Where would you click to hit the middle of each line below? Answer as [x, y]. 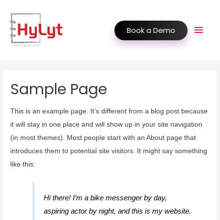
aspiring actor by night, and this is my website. [118, 211]
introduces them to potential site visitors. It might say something [109, 151]
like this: [23, 165]
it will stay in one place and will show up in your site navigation [107, 125]
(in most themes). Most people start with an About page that [103, 138]
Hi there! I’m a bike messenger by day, [106, 197]
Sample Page [59, 89]
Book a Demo [151, 30]
